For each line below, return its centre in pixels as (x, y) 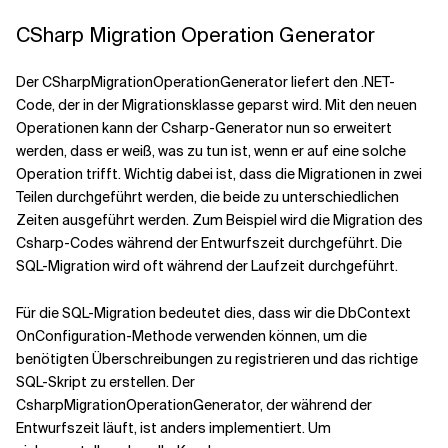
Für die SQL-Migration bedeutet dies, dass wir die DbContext (213, 313)
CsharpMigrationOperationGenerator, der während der (194, 405)
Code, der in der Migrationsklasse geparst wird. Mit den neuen (216, 105)
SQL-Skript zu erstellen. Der (105, 382)
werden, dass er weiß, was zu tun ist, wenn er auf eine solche (211, 151)
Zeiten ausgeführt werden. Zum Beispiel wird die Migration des (219, 220)
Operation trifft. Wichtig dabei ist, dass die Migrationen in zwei (219, 174)
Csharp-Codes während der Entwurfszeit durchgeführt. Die (209, 243)
